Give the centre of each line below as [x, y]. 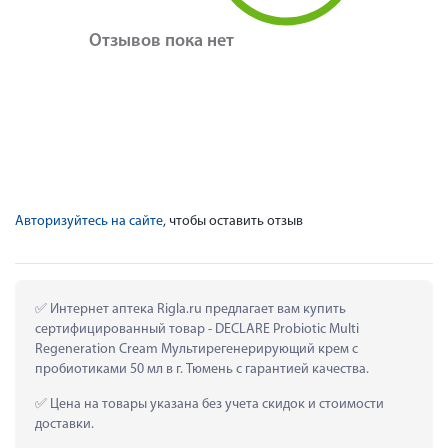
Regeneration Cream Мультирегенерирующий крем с [196, 349]
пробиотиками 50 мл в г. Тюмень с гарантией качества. [202, 369]
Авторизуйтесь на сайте [89, 221]
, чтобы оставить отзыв [233, 221]
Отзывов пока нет [161, 41]
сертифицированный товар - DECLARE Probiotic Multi [197, 329]
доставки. [64, 424]
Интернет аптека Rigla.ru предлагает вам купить [196, 309]
